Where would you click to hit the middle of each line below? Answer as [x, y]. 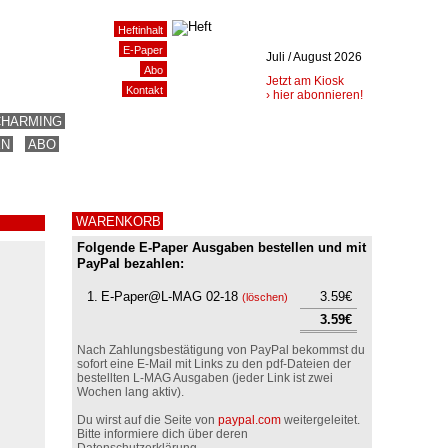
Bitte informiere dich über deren [162, 433]
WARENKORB [118, 222]
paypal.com [249, 419]
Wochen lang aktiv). [130, 391]
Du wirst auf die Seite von [147, 419]
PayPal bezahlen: [130, 264]
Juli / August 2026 [314, 57]
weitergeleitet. [320, 419]
